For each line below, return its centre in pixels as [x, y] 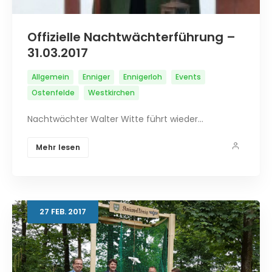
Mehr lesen [58, 147]
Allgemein [50, 76]
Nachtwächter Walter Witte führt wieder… [115, 119]
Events [188, 76]
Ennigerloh [143, 76]
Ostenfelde [53, 92]
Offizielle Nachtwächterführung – [131, 37]
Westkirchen [111, 92]
